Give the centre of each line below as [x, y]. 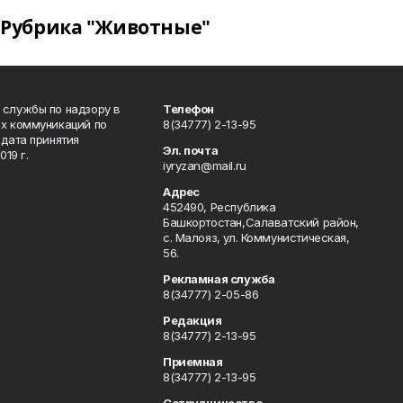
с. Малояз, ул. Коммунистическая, [256, 237]
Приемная [193, 362]
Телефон [189, 109]
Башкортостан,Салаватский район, [261, 222]
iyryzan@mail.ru [205, 166]
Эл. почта [191, 150]
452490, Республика [219, 207]
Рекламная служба [219, 279]
